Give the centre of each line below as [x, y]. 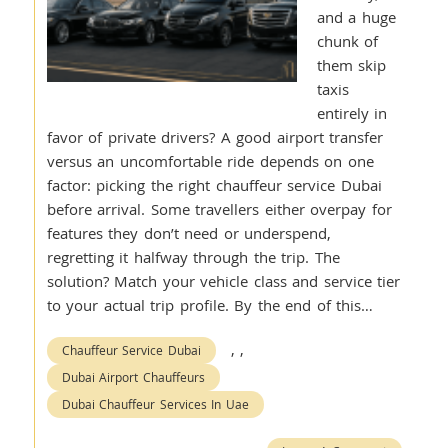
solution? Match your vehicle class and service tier [223, 281]
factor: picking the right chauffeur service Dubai [214, 185]
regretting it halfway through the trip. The [193, 257]
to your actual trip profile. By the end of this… [210, 305]
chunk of [347, 41]
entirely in [352, 113]
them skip [351, 65]
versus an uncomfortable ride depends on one [210, 161]
